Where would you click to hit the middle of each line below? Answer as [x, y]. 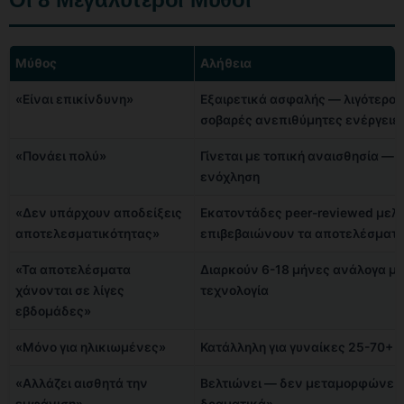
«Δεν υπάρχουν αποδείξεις [99, 212]
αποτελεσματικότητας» [87, 233]
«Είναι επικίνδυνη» [74, 99]
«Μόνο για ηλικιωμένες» [91, 347]
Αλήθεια [226, 63]
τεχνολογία [234, 290]
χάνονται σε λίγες [70, 290]
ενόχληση [230, 176]
